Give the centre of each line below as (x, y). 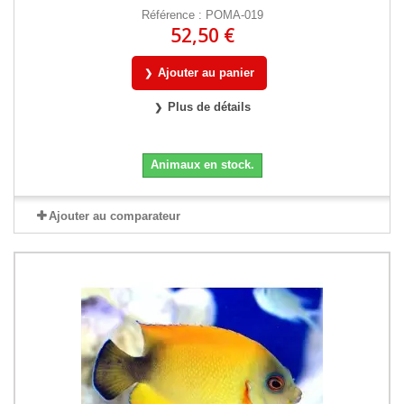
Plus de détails (209, 106)
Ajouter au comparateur (114, 216)
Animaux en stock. (202, 164)
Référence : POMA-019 (202, 14)
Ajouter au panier (206, 72)
